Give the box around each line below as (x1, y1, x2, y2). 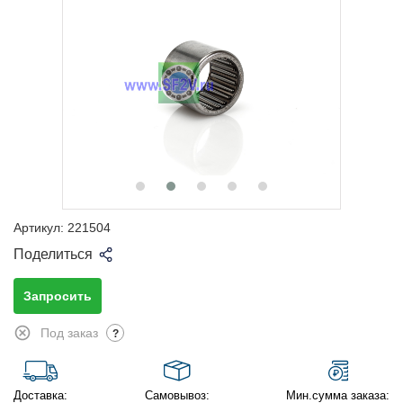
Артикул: (13, 220, 64, 235)
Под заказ (40, 326, 98, 341)
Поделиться (13, 246, 93, 262)
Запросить (23, 289, 93, 303)
